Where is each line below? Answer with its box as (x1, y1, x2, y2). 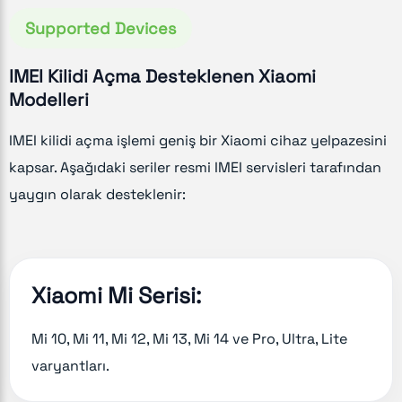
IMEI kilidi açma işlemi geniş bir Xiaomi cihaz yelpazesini (9, 130, 387, 150)
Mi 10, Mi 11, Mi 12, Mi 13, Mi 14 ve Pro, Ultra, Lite (31, 328, 347, 348)
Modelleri (9, 87, 89, 111)
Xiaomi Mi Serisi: (31, 280, 201, 310)
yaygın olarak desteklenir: (9, 184, 186, 204)
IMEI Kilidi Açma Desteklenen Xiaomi (9, 64, 316, 88)
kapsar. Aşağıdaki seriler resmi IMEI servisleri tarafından (9, 157, 381, 177)
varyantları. (31, 355, 109, 375)
